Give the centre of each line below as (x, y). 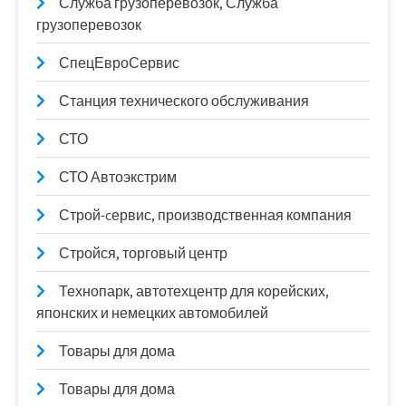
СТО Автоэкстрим (118, 177)
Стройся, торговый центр (143, 253)
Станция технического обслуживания (184, 101)
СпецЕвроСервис (119, 63)
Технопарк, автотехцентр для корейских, (194, 291)
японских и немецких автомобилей (152, 313)
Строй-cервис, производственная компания (205, 215)
